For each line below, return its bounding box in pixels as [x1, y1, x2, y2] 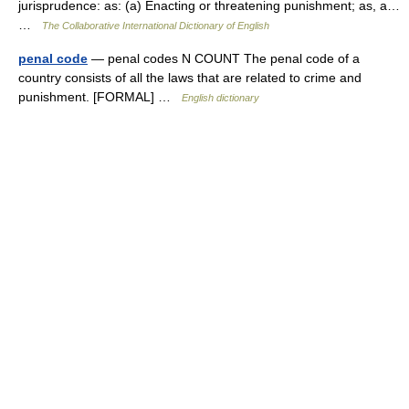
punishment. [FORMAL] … [18, 89, 182, 104]
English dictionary [182, 92, 259, 103]
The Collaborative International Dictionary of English [42, 20, 269, 31]
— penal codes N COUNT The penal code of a [88, 51, 360, 66]
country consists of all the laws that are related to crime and [18, 70, 362, 85]
